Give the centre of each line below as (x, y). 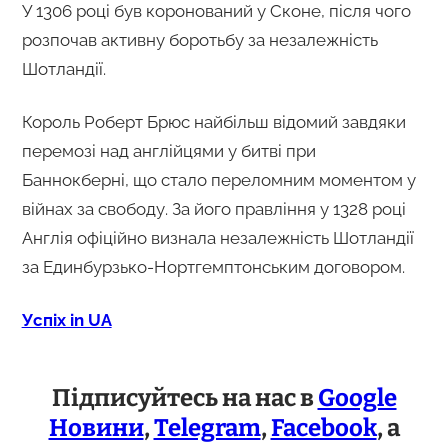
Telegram (207, 427)
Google (357, 397)
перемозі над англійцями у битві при (168, 150)
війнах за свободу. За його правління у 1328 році (213, 208)
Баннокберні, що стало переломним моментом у (218, 179)
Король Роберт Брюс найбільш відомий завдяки (213, 121)
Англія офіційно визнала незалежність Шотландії (217, 237)
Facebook (323, 427)
